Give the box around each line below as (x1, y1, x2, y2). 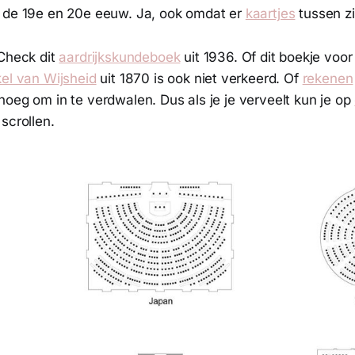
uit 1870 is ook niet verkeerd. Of (96, 70, 303, 86)
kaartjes (245, 5, 296, 21)
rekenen (302, 70, 353, 86)
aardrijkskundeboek (59, 48, 181, 65)
